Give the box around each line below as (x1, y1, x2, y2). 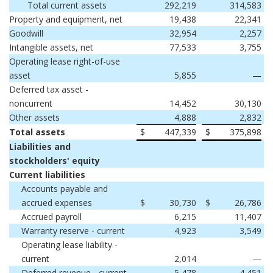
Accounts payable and (21, 183, 108, 194)
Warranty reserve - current (21, 225, 125, 236)
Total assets (9, 126, 65, 138)
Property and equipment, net (9, 13, 122, 25)
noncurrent (9, 97, 52, 109)
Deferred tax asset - (9, 83, 88, 95)
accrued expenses (21, 197, 92, 208)
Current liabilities (9, 169, 85, 180)
